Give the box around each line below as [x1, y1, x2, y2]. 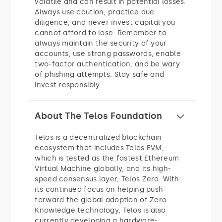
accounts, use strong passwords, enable [35, 49, 181, 58]
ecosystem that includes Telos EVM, [35, 143, 164, 152]
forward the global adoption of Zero [35, 195, 167, 204]
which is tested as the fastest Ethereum [35, 154, 179, 163]
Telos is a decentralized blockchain [35, 133, 162, 142]
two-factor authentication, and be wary [35, 59, 180, 68]
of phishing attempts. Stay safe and [35, 70, 165, 79]
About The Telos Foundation [35, 111, 163, 122]
